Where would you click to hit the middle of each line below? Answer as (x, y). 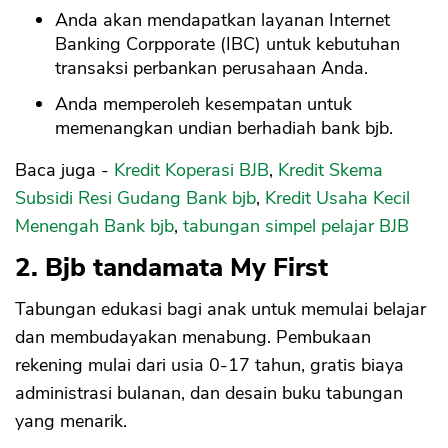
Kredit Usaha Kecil (337, 198)
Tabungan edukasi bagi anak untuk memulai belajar (220, 309)
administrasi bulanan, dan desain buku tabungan (209, 393)
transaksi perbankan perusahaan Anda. (211, 68)
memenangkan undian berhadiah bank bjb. (224, 128)
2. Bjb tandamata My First (171, 268)
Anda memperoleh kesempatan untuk (203, 104)
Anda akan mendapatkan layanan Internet (222, 20)
